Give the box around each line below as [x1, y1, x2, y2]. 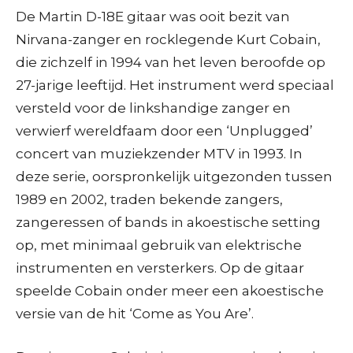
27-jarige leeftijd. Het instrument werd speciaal [16, 76, 334, 93]
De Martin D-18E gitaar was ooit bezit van [16, 8, 290, 24]
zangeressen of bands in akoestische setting [16, 214, 321, 230]
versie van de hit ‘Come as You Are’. [16, 305, 254, 321]
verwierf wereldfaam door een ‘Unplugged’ [16, 122, 313, 139]
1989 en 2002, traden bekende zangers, [16, 191, 283, 207]
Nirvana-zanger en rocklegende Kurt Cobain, [16, 31, 321, 47]
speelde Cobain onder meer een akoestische [16, 282, 324, 299]
